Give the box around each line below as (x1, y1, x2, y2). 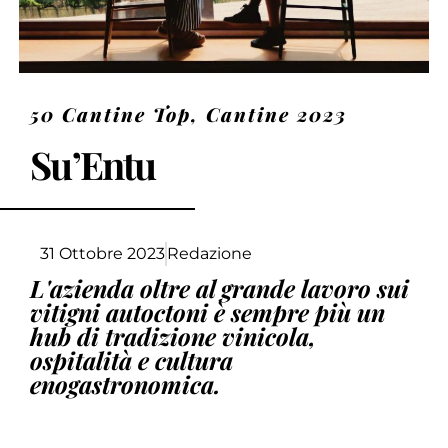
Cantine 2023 (206, 100, 348, 127)
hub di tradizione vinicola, (30, 319, 317, 352)
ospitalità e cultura (30, 343, 234, 376)
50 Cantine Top (30, 100, 192, 127)
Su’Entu (30, 138, 156, 190)
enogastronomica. (30, 367, 222, 400)
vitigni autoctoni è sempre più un (30, 295, 386, 328)
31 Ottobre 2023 (40, 243, 166, 263)
